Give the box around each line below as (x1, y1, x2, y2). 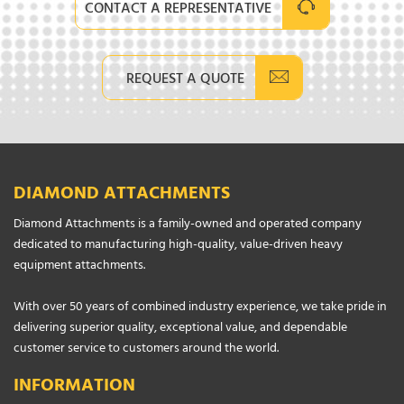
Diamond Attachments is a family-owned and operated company (14, 213, 362, 238)
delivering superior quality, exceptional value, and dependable (14, 317, 347, 342)
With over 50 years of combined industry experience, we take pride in (14, 296, 387, 321)
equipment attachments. (14, 254, 145, 280)
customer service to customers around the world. (14, 337, 279, 363)
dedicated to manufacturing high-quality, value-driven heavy (14, 234, 343, 259)
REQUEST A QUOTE (125, 67, 244, 95)
